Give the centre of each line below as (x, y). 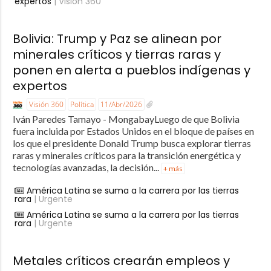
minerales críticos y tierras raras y (116, 54)
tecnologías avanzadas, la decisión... (87, 167)
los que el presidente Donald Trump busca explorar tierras (132, 143)
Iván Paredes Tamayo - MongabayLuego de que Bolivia (126, 119)
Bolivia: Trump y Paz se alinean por (117, 38)
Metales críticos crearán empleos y (121, 260)
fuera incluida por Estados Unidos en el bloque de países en (133, 131)
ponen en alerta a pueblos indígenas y (131, 70)
